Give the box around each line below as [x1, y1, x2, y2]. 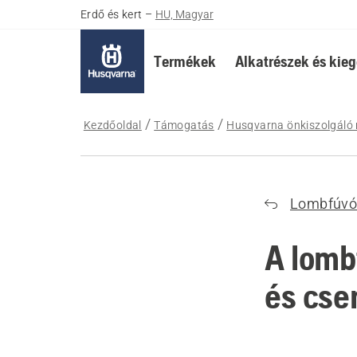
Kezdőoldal [83, 119, 142, 131]
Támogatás [154, 119, 214, 131]
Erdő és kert [80, 8, 143, 21]
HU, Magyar [155, 8, 214, 21]
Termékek [153, 52, 216, 70]
